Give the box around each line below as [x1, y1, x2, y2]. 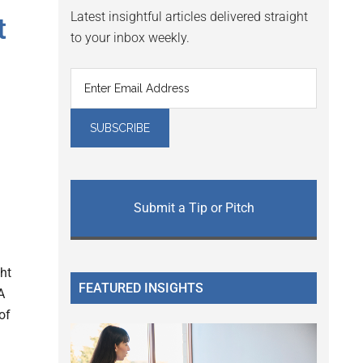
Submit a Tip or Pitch [133, 200, 254, 216]
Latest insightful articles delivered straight [70, 9, 308, 25]
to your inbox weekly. [70, 30, 190, 46]
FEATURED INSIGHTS [79, 280, 203, 297]
